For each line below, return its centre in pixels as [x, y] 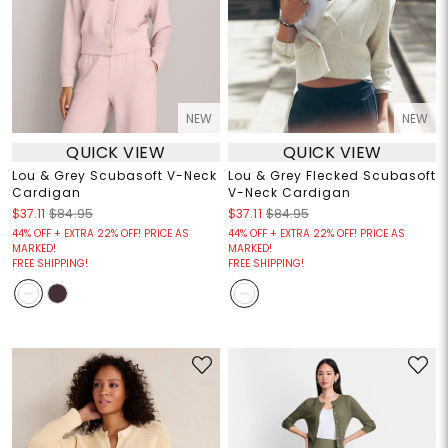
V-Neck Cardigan [289, 193]
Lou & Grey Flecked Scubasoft [332, 176]
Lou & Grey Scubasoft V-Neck [114, 176]
